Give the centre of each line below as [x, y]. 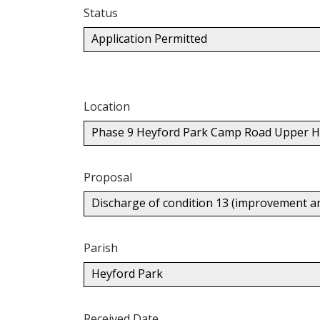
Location [107, 106]
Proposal [108, 177]
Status [101, 12]
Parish [101, 247]
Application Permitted [149, 38]
